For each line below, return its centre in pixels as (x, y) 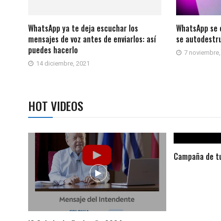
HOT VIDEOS (56, 105)
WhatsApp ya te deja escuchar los (83, 28)
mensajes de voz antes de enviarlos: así (92, 39)
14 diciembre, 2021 (63, 63)
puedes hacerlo (53, 50)
